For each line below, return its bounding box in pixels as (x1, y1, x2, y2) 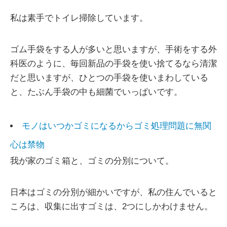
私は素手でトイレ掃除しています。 (10, 13, 148, 23)
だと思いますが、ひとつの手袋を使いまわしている (10, 72, 208, 83)
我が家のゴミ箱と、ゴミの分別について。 (10, 156, 174, 166)
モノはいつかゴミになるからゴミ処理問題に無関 (22, 121, 211, 131)
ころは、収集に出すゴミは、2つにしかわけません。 (10, 201, 213, 211)
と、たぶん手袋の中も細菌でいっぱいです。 (10, 87, 182, 97)
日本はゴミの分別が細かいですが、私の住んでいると (10, 187, 217, 197)
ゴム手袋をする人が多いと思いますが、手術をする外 (10, 44, 217, 54)
